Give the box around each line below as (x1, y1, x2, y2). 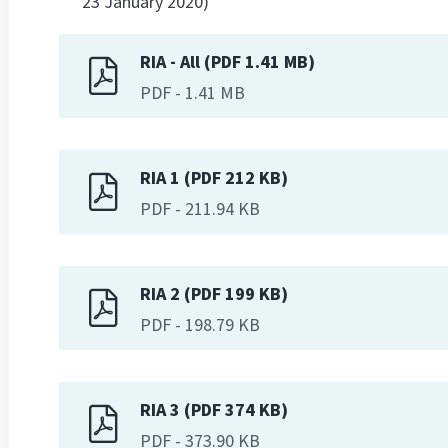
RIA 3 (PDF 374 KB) (140, 398, 288, 424)
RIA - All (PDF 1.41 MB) (140, 50, 315, 76)
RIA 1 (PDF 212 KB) (140, 166, 288, 192)
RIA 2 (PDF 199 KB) (140, 282, 288, 308)
